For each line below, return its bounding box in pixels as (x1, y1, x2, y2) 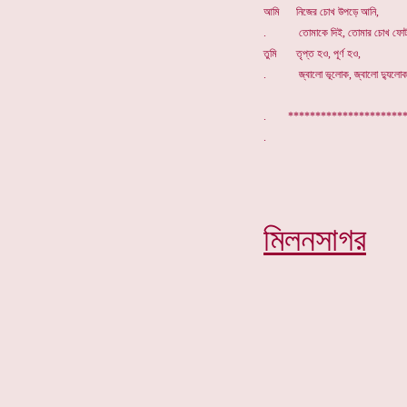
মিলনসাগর (263, 222, 366, 258)
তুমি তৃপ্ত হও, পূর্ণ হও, (263, 47, 361, 60)
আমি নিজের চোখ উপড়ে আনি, (263, 5, 379, 18)
